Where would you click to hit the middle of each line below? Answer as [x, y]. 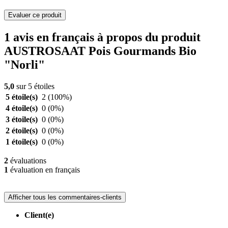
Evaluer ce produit [35, 15]
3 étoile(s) [22, 120]
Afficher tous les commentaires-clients [65, 197]
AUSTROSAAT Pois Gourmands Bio [100, 51]
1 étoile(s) [22, 142]
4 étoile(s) [22, 108]
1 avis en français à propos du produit [102, 37]
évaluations [27, 161]
